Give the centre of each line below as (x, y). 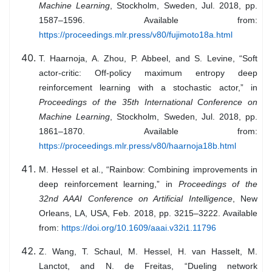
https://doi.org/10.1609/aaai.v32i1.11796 (139, 228)
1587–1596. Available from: (148, 20)
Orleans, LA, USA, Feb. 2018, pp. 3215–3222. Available (148, 213)
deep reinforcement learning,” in (109, 184)
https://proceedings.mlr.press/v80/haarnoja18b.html (138, 146)
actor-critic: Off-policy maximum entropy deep (148, 73)
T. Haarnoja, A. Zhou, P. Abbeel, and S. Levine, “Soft (148, 59)
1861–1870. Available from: (148, 131)
